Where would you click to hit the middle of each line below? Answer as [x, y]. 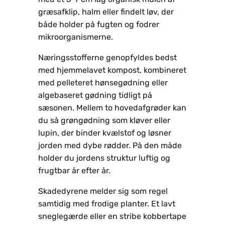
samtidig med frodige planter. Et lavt [107, 203]
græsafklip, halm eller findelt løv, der [106, 12]
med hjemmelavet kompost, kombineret [112, 70]
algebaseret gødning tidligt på [95, 95]
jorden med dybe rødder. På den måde [110, 145]
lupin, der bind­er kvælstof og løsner [105, 133]
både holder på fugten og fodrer [99, 24]
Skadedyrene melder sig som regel [103, 191]
